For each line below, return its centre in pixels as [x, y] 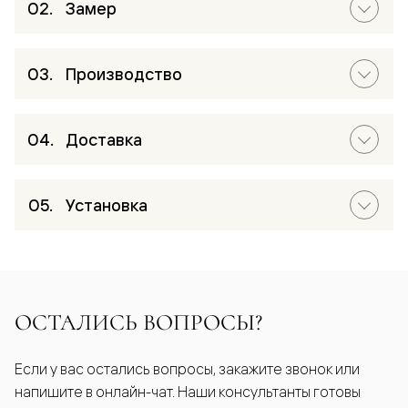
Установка [107, 205]
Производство [124, 74]
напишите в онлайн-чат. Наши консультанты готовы [188, 392]
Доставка [104, 139]
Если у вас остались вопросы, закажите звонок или [187, 369]
